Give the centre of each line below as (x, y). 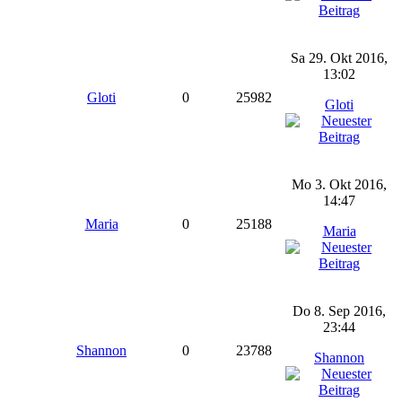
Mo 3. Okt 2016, (339, 184)
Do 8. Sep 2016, (339, 311)
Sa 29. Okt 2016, (339, 58)
